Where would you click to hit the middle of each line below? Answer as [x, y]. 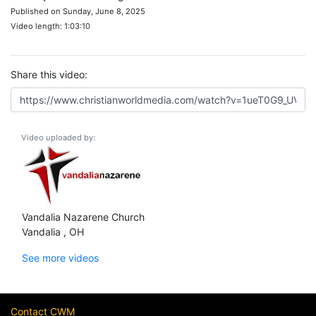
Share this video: [49, 74]
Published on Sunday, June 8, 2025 [78, 11]
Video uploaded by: [58, 138]
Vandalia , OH [53, 231]
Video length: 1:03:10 [50, 26]
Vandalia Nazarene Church [83, 217]
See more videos [60, 257]
